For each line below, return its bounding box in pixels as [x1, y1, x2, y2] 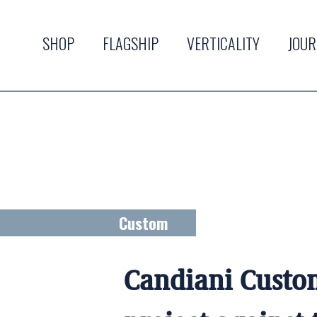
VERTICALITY [187, 32, 260, 54]
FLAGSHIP [103, 32, 158, 54]
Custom [119, 212, 168, 235]
